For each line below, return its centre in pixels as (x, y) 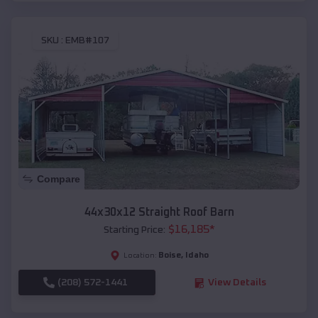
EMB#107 (87, 41)
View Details (237, 283)
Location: (140, 256)
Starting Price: (134, 230)
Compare (59, 179)
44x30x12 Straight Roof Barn (159, 213)
